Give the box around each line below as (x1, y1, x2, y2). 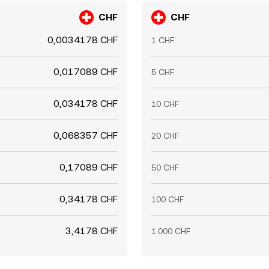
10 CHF (151, 99, 179, 109)
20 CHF (151, 131, 179, 141)
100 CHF (151, 195, 184, 205)
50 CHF (151, 163, 179, 173)
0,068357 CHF (53, 130, 118, 142)
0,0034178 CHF (47, 34, 118, 46)
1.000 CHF (151, 226, 190, 237)
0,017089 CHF (53, 66, 118, 78)
